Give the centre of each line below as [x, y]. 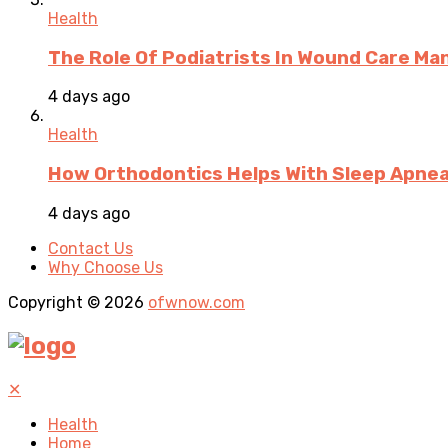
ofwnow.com [196, 302]
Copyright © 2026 [78, 302]
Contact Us [90, 248]
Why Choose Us [105, 267]
